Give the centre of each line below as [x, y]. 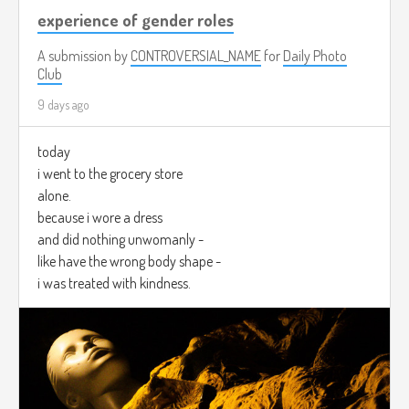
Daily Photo [315, 55]
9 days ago [63, 104]
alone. [54, 195]
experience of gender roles [136, 19]
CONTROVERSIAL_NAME [196, 55]
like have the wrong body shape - [129, 261]
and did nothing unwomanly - [121, 239]
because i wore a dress [100, 217]
